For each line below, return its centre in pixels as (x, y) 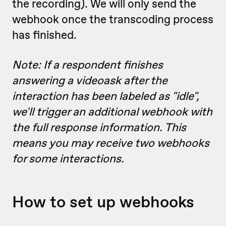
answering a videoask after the (90, 80)
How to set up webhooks (103, 202)
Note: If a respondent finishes (88, 65)
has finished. (44, 35)
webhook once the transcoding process (113, 19)
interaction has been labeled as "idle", (106, 96)
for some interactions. (68, 158)
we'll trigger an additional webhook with (112, 111)
